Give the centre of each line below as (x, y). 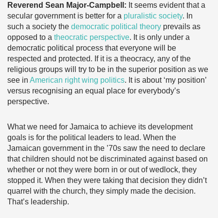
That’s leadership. (38, 202)
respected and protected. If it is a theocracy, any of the (99, 59)
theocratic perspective (92, 37)
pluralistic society (153, 16)
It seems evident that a (166, 5)
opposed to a (31, 37)
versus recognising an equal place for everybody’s (94, 91)
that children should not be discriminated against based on (108, 159)
